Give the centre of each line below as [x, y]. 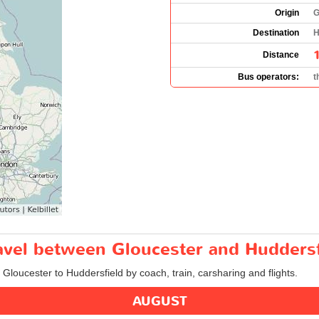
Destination [276, 32]
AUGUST [159, 301]
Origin [287, 12]
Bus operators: [268, 77]
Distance [281, 54]
